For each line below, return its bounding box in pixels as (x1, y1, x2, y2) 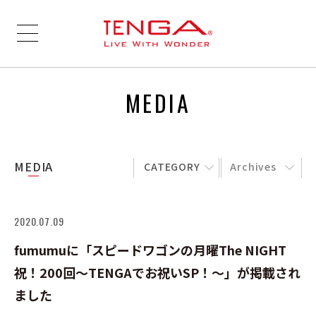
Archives (230, 159, 276, 174)
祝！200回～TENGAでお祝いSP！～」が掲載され (14, 262, 300, 281)
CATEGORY (144, 159, 200, 174)
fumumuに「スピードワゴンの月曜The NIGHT (14, 240, 286, 259)
